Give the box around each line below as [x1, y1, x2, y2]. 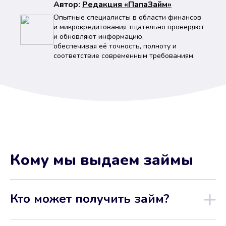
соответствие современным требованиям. [53, 51, 195, 61]
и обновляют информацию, [53, 32, 144, 41]
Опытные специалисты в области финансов [53, 13, 201, 22]
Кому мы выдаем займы [10, 150, 193, 171]
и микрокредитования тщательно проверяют [53, 22, 204, 32]
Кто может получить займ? [10, 191, 169, 207]
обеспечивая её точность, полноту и [53, 41, 177, 51]
